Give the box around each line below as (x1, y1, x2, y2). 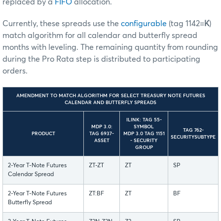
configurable (121, 20, 167, 28)
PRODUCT (31, 131, 55, 137)
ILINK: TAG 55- (126, 117, 162, 123)
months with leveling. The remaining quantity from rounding (2, 43, 218, 52)
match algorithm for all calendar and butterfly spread (2, 32, 197, 40)
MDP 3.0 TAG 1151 (123, 131, 165, 137)
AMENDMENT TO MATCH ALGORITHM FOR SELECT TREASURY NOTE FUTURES (16, 93, 205, 99)
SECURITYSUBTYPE (171, 135, 216, 140)
